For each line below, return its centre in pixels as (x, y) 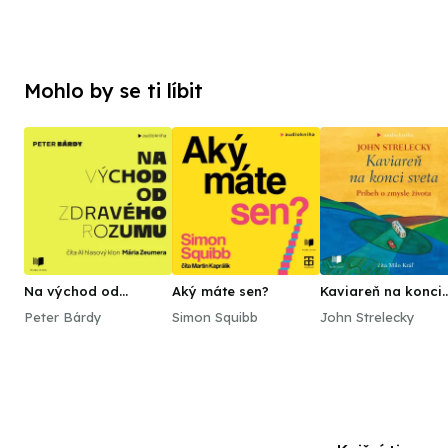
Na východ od (71, 291)
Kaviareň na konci (381, 291)
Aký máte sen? (220, 291)
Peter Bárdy (63, 317)
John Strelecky (367, 317)
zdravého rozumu (83, 307)
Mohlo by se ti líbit (113, 90)
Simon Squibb (215, 317)
